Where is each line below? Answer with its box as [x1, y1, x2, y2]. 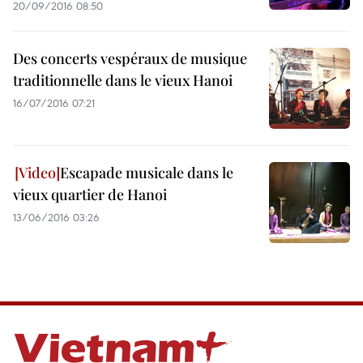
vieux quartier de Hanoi [13, 185, 167, 204]
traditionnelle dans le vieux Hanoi [13, 70, 233, 90]
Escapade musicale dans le [60, 163, 233, 182]
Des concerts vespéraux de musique [13, 49, 247, 68]
